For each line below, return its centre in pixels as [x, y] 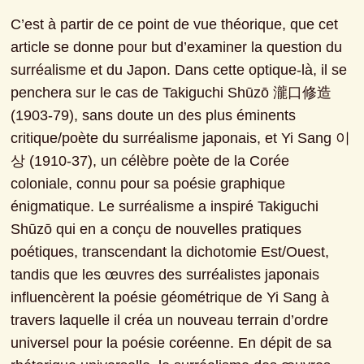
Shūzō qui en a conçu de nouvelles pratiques [156, 230]
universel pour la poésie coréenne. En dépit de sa [171, 343]
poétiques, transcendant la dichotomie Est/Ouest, [170, 252]
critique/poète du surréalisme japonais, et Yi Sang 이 [181, 139]
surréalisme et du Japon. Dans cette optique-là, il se [179, 70]
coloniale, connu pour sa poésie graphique [148, 184]
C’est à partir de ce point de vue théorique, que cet [175, 25]
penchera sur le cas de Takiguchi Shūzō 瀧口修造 [171, 93]
